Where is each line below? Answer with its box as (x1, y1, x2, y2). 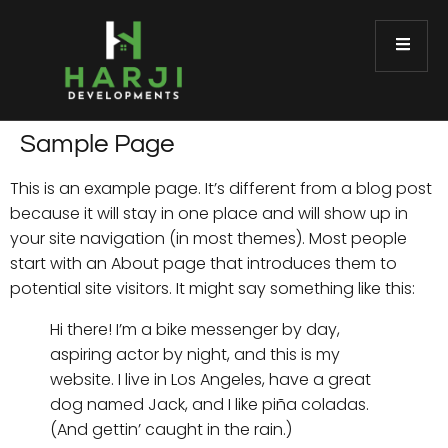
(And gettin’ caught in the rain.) (50, 418, 292, 441)
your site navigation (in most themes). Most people (10, 227, 407, 250)
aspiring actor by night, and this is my (50, 343, 340, 366)
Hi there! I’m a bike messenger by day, (50, 318, 340, 341)
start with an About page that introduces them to (10, 252, 397, 275)
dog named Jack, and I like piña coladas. (50, 393, 369, 416)
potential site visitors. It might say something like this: (10, 277, 415, 300)
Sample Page (20, 131, 174, 157)
